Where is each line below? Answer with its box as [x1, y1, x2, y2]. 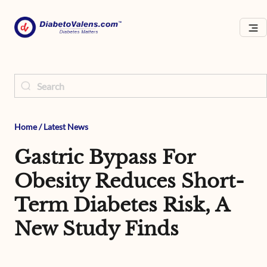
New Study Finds [14, 217, 179, 241]
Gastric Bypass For [14, 145, 195, 169]
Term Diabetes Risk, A [14, 193, 229, 217]
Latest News [44, 122, 88, 132]
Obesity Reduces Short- [14, 169, 244, 193]
